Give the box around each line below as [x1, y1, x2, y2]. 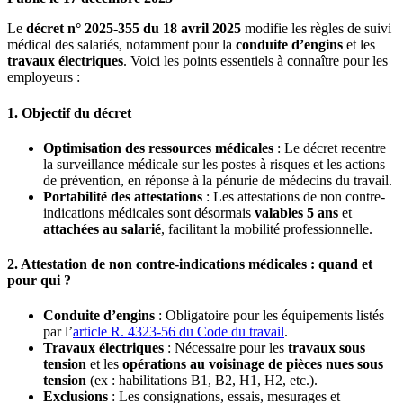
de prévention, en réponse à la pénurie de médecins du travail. [43, 172, 392, 188]
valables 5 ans [255, 204, 338, 220]
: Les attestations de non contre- [202, 188, 385, 204]
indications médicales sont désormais [43, 204, 255, 220]
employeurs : [7, 69, 80, 85]
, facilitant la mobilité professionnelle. [161, 220, 372, 237]
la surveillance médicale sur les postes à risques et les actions [43, 156, 385, 172]
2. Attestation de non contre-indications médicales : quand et [7, 256, 372, 273]
